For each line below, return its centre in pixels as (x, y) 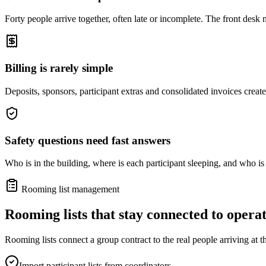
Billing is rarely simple (59, 68)
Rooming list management (69, 189)
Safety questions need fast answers (88, 140)
